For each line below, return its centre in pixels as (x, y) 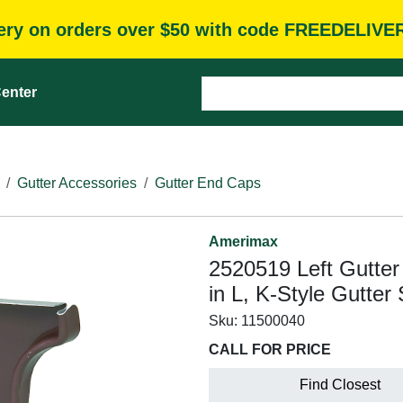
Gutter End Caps (208, 183)
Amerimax (243, 242)
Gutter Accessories (77, 183)
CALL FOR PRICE (270, 349)
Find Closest (340, 385)
